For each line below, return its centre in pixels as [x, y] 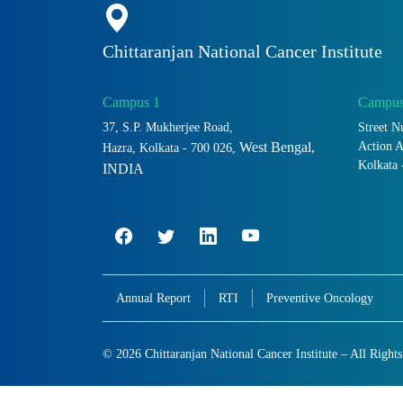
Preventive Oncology [320, 298]
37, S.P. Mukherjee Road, [168, 127]
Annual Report [153, 298]
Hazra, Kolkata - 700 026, [171, 148]
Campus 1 [131, 103]
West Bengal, [277, 148]
